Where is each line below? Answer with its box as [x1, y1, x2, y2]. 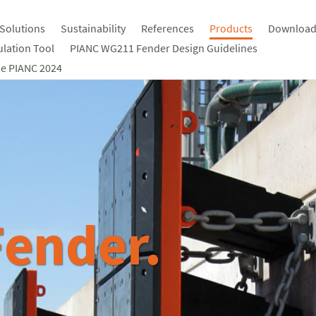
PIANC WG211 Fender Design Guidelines [70, 41, 257, 55]
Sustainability [61, 21, 126, 35]
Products [209, 21, 253, 35]
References [141, 21, 194, 35]
